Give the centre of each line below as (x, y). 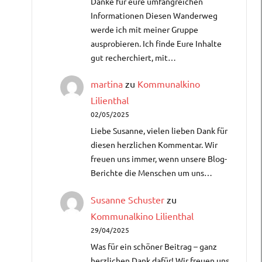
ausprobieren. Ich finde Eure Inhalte (156, 43)
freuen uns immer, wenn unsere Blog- (159, 159)
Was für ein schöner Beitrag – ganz (154, 246)
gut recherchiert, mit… (133, 57)
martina (107, 84)
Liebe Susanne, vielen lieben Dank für (159, 131)
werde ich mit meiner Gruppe (144, 29)
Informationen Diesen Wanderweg (154, 15)
